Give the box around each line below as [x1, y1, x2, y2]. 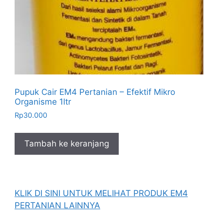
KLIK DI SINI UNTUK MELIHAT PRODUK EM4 [15, 188, 188, 199]
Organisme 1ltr [15, 96, 71, 107]
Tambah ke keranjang [24, 138, 109, 148]
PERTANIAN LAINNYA [15, 200, 100, 211]
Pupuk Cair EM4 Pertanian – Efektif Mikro [15, 87, 175, 97]
